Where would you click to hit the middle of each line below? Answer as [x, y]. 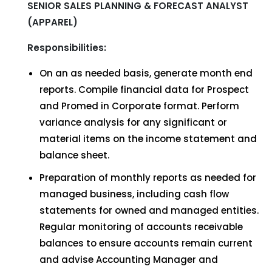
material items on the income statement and [148, 139]
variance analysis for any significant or [133, 122]
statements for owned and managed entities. [149, 210]
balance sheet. [74, 155]
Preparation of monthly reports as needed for [148, 178]
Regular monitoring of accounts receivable [141, 227]
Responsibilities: [67, 48]
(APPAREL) [53, 22]
